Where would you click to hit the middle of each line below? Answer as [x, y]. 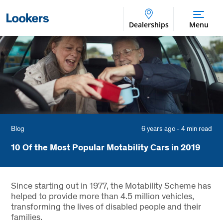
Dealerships [149, 25]
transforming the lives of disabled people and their [106, 206]
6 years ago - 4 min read [176, 129]
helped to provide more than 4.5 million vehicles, [102, 196]
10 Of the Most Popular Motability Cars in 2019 [106, 147]
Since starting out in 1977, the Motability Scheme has [111, 185]
